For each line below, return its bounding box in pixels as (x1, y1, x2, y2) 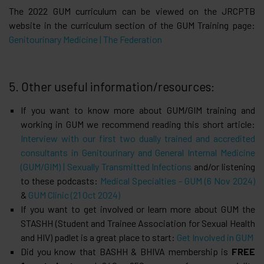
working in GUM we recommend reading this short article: (21, 118, 255, 130)
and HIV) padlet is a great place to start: (21, 231, 177, 243)
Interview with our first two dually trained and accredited (21, 132, 255, 144)
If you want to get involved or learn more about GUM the (21, 203, 255, 214)
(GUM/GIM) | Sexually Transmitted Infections (21, 160, 192, 172)
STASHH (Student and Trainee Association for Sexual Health (21, 217, 255, 229)
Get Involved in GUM (177, 231, 253, 243)
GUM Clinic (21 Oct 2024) (28, 189, 120, 200)
